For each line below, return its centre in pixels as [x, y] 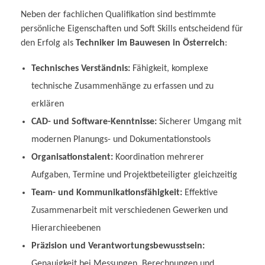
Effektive [200, 193]
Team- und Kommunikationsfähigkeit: [106, 193]
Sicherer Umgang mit [199, 122]
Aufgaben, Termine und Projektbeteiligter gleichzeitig [134, 175]
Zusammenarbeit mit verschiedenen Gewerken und [129, 211]
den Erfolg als [48, 43]
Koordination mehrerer [158, 158]
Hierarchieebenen [66, 229]
